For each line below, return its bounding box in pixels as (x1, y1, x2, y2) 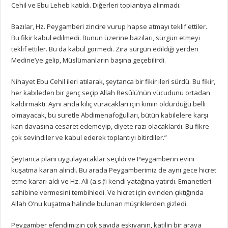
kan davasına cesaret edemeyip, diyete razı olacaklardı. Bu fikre (11, 121, 210, 131)
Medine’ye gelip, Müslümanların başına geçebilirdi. (11, 55, 166, 65)
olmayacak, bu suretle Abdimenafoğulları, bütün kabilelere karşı (11, 110, 209, 120)
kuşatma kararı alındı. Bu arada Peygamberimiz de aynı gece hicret (11, 165, 217, 175)
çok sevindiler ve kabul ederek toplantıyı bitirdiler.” (11, 132, 167, 142)
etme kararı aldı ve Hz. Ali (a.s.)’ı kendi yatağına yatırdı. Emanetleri (11, 176, 212, 186)
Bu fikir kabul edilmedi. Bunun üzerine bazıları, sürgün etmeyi (11, 33, 201, 42)
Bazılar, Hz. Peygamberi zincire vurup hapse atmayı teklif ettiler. (11, 21, 208, 31)
